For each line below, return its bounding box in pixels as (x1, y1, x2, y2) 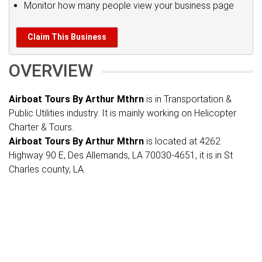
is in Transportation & (144, 94, 232, 105)
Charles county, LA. (9, 164, 85, 175)
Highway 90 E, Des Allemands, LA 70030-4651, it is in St (9, 150, 233, 161)
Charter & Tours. (9, 122, 74, 133)
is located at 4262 (144, 136, 220, 147)
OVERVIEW (9, 60, 93, 81)
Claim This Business (27, 32, 106, 42)
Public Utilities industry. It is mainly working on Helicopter (9, 108, 236, 119)
